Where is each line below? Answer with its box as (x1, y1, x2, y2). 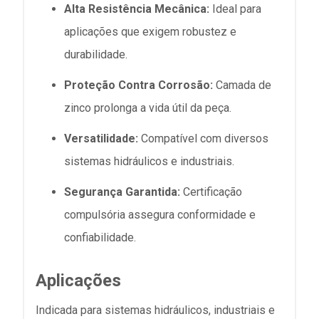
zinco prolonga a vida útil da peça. (64, 100, 231, 115)
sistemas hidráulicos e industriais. (64, 155, 234, 169)
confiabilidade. (64, 231, 136, 245)
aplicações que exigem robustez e (64, 24, 236, 38)
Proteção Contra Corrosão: (64, 78, 213, 92)
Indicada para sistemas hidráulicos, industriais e (36, 303, 275, 318)
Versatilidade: (64, 132, 138, 146)
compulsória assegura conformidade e (64, 208, 256, 222)
